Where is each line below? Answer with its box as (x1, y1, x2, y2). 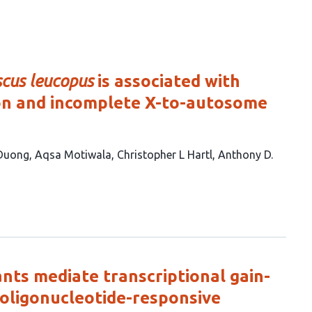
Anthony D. (218, 148, 273, 161)
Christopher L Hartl (117, 148, 212, 161)
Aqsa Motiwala (35, 148, 111, 161)
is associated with (93, 72, 240, 91)
